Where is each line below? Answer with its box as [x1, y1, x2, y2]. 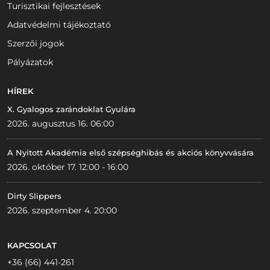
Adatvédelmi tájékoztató [7, 19, 111, 31]
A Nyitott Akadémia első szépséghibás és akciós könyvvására [7, 148, 254, 158]
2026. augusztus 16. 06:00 [7, 118, 114, 130]
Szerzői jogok [7, 38, 64, 49]
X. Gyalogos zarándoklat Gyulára [7, 104, 136, 115]
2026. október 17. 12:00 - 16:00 [7, 162, 128, 173]
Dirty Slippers [7, 191, 61, 201]
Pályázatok [7, 57, 53, 68]
